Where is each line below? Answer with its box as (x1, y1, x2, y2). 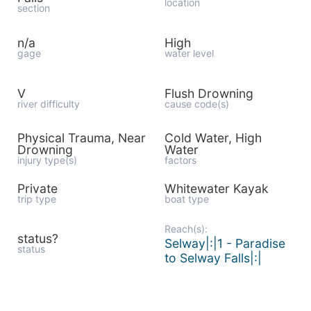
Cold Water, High (164, 131, 262, 145)
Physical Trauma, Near (17, 131, 146, 145)
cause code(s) (164, 97, 229, 110)
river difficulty (17, 97, 80, 110)
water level (164, 47, 214, 59)
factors (164, 154, 196, 166)
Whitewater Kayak (164, 181, 269, 196)
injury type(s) (17, 154, 77, 166)
